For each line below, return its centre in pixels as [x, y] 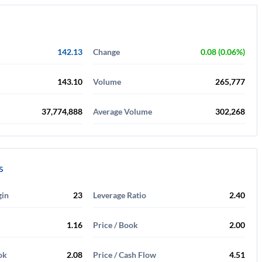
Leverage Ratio [120, 195]
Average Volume [123, 111]
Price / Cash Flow [125, 255]
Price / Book [116, 225]
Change [106, 52]
